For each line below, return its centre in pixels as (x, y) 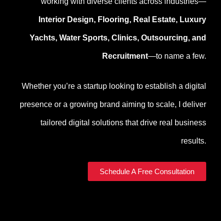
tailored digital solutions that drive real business (123, 122)
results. (194, 141)
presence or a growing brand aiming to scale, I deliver (113, 104)
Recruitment (125, 56)
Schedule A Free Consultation (147, 171)
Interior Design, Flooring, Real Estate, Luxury (122, 19)
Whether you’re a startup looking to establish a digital (114, 86)
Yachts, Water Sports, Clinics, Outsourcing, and (118, 37)
